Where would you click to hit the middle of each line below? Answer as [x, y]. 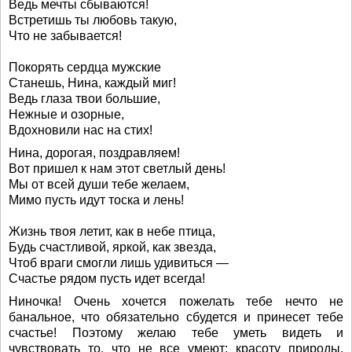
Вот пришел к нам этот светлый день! [117, 169]
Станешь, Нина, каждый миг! [92, 83]
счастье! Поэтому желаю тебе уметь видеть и [176, 333]
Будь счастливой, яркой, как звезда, [112, 247]
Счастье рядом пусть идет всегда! [107, 279]
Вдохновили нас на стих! [81, 130]
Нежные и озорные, [66, 115]
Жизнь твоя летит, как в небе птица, [112, 232]
